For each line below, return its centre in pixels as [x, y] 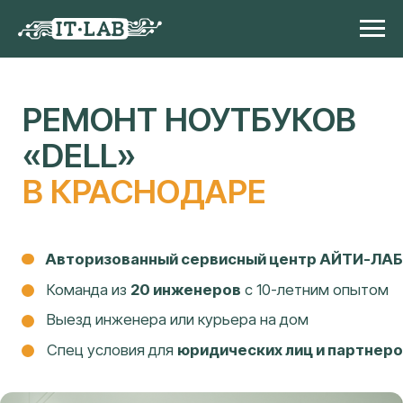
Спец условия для [80, 250]
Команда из [63, 206]
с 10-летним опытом [225, 206]
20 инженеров [133, 206]
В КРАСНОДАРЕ [103, 137]
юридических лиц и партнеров [210, 250]
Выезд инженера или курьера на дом [126, 228]
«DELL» [56, 111]
